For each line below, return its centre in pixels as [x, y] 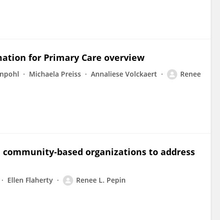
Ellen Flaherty [30, 180]
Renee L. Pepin [101, 180]
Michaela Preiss [55, 74]
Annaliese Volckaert [124, 74]
